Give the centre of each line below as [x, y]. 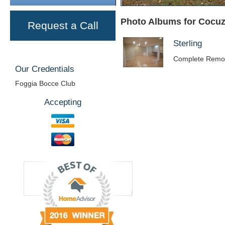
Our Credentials [45, 69]
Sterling [188, 44]
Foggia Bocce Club [45, 84]
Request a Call [63, 25]
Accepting [63, 102]
